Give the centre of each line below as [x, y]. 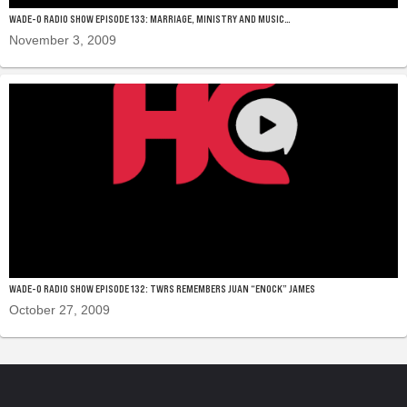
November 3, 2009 [63, 40]
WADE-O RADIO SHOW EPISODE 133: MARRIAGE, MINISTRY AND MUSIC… [150, 19]
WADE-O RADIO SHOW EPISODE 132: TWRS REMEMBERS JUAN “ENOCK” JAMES [162, 288]
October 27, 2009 [60, 309]
